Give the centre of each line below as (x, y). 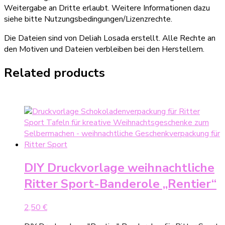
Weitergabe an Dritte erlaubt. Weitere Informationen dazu (107, 8)
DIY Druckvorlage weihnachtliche (119, 168)
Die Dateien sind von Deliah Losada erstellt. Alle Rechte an (110, 38)
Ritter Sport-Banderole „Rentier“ (120, 184)
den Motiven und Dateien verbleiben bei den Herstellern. (104, 49)
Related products (54, 73)
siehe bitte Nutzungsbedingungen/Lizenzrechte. (88, 19)
